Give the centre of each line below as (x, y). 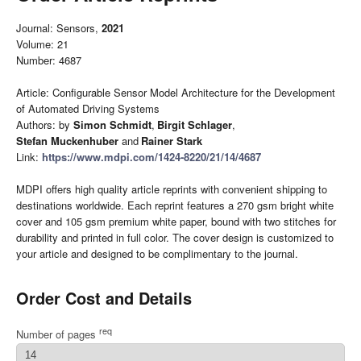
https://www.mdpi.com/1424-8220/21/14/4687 (151, 157)
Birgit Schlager (195, 124)
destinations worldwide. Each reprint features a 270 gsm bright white (175, 205)
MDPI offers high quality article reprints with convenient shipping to (172, 189)
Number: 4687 (49, 60)
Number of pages (58, 334)
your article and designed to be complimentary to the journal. (157, 253)
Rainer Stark (172, 141)
